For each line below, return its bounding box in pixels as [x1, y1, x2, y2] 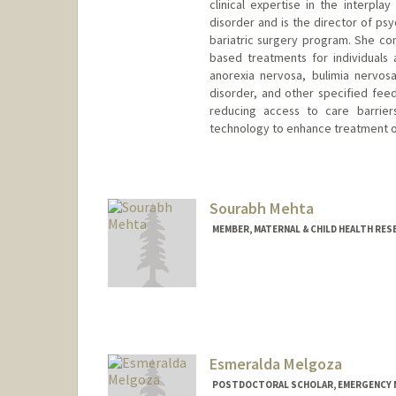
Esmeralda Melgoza [209, 354, 342, 375]
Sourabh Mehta [209, 197, 314, 218]
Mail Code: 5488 [210, 282, 293, 299]
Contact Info [210, 265, 286, 282]
